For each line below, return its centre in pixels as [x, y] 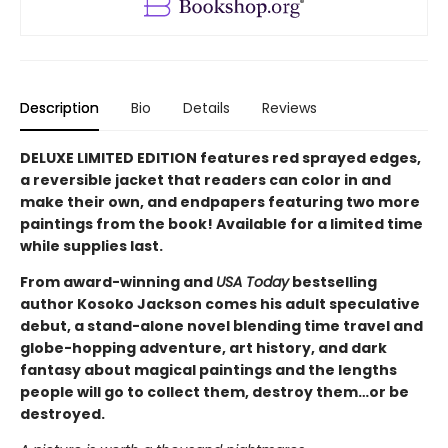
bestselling [333, 281]
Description [59, 107]
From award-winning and [118, 281]
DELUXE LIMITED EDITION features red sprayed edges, [220, 157]
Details [206, 107]
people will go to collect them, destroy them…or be [214, 391]
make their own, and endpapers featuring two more [220, 201]
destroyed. [62, 413]
